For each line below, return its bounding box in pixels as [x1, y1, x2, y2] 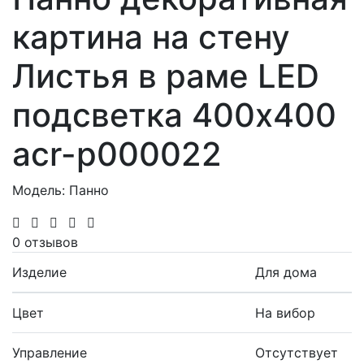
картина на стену [12, 16, 290, 57]
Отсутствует [255, 344, 338, 361]
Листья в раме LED [12, 55, 319, 96]
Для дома [255, 263, 317, 280]
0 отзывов [12, 233, 78, 250]
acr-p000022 [12, 133, 222, 174]
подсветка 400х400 [12, 94, 336, 135]
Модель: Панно [12, 181, 109, 198]
